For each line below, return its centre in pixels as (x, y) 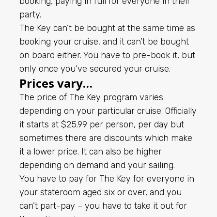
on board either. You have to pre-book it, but (107, 55)
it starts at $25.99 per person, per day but (102, 124)
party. (30, 14)
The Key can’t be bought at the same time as (107, 28)
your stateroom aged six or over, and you (101, 192)
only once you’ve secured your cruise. (95, 69)
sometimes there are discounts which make (106, 138)
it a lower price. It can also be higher (91, 151)
